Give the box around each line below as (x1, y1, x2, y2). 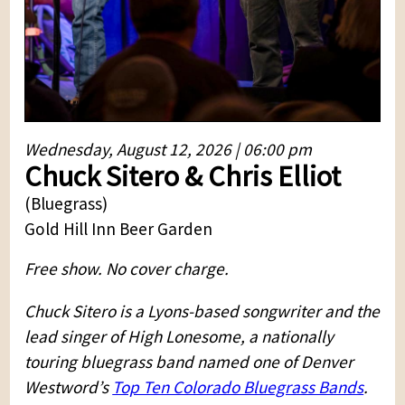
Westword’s (24, 376, 113, 399)
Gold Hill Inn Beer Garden (24, 218, 213, 240)
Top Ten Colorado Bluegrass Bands (112, 376, 364, 399)
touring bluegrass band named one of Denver (24, 351, 354, 373)
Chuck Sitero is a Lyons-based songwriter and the (24, 300, 381, 323)
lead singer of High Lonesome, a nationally (24, 325, 334, 348)
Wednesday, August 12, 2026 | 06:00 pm (24, 138, 313, 160)
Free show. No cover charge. (24, 258, 230, 279)
